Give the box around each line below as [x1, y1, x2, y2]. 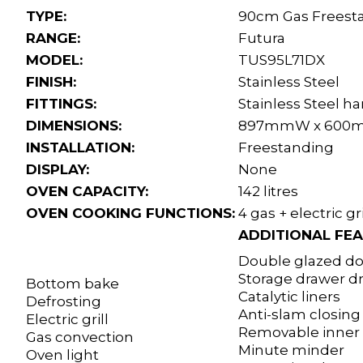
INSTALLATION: [26, 139, 135, 156]
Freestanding [238, 139, 334, 156]
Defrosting [26, 293, 101, 310]
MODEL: [26, 52, 83, 69]
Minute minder [238, 342, 344, 359]
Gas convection [26, 329, 134, 346]
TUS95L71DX [238, 52, 325, 69]
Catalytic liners [238, 288, 340, 305]
